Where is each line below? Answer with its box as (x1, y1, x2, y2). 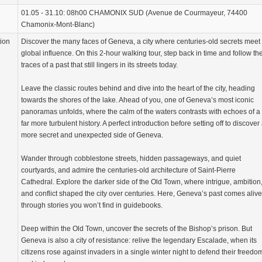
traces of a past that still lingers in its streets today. (21, 61, 178, 70)
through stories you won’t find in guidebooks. (21, 201, 163, 210)
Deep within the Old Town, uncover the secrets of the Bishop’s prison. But (21, 225, 252, 233)
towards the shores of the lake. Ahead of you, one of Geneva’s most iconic (21, 96, 254, 105)
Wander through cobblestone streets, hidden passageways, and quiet (21, 154, 241, 163)
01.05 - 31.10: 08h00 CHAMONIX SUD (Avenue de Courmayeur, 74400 (21, 9, 247, 18)
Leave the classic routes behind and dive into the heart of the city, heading (21, 84, 255, 93)
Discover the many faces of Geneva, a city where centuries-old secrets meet (21, 37, 260, 46)
